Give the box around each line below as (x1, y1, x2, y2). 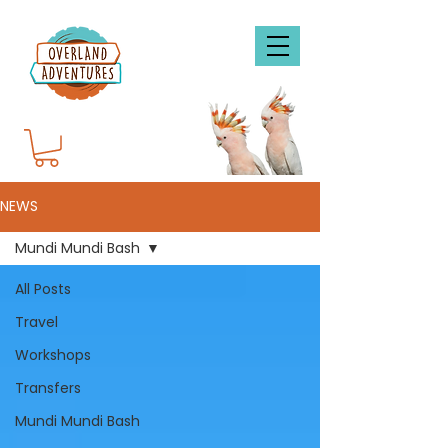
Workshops (15, 344, 91, 365)
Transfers (15, 377, 81, 398)
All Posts (15, 278, 71, 299)
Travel (15, 311, 58, 332)
